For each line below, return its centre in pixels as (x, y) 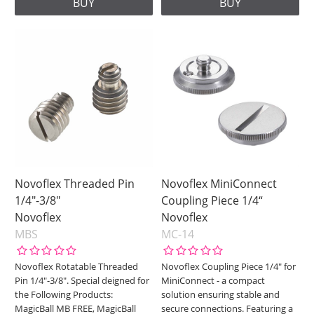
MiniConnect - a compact (213, 281)
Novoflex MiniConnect (219, 184)
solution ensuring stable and (221, 295)
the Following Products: (64, 295)
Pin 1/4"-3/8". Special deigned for (82, 281)
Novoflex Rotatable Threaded (77, 267)
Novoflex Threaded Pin (75, 184)
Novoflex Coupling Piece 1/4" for (229, 267)
